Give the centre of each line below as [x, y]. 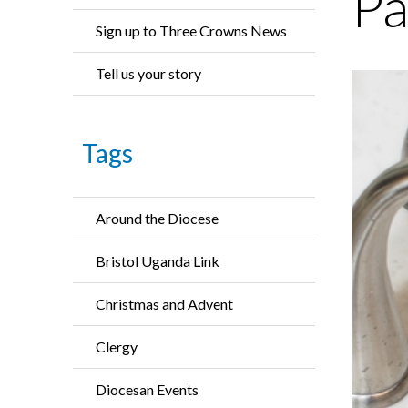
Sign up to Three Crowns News [191, 31]
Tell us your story [148, 73]
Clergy [117, 347]
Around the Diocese [157, 218]
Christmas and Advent [164, 304]
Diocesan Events [147, 389]
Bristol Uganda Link [158, 261]
